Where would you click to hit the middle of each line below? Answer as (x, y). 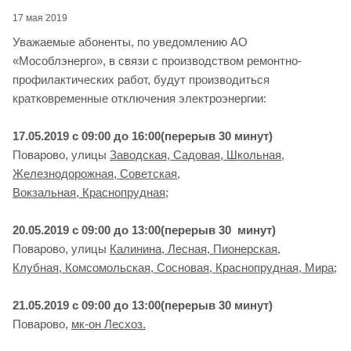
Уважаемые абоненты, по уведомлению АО (130, 42)
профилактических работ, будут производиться (141, 79)
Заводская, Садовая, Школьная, (197, 154)
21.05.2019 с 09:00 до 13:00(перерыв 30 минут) (143, 305)
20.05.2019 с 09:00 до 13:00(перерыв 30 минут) (144, 230)
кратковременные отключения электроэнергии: (139, 98)
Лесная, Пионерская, (224, 248)
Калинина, (139, 248)
